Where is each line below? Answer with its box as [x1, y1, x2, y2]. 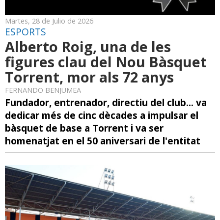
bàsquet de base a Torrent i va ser [5, 121, 164, 135]
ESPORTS [5, 25, 46, 38]
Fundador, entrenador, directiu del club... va [5, 95, 207, 109]
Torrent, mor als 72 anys [5, 67, 174, 86]
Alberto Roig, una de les [5, 36, 171, 56]
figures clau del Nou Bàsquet [5, 52, 207, 71]
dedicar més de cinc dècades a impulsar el [5, 108, 198, 122]
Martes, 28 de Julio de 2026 [5, 16, 93, 26]
